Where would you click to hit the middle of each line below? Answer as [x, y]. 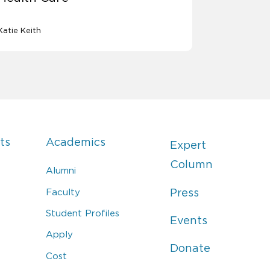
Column [191, 165]
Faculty [63, 192]
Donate [190, 249]
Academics [76, 143]
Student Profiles [83, 213]
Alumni [61, 171]
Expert [188, 146]
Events [188, 221]
